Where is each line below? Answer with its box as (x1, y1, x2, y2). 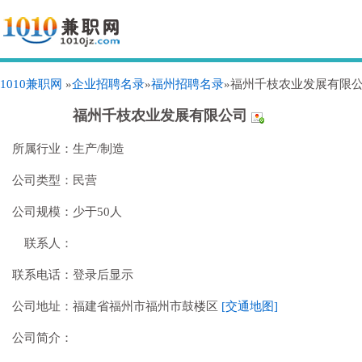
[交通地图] (221, 300, 278, 313)
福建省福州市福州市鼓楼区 (73, 300, 221, 313)
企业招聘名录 (72, 78, 145, 90)
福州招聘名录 (151, 78, 224, 90)
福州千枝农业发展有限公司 (73, 107, 251, 124)
